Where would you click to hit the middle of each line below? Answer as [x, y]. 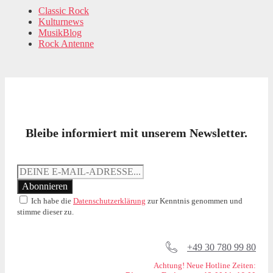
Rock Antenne [66, 44]
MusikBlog [60, 33]
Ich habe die [51, 201]
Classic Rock [64, 11]
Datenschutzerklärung [109, 201]
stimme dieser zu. [45, 212]
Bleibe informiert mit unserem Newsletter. [136, 133]
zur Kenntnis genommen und [194, 201]
